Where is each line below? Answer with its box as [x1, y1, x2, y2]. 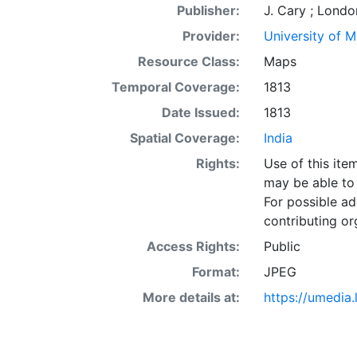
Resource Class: [137, 53, 240, 69]
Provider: [182, 28, 240, 44]
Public [263, 238, 300, 254]
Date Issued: [161, 104, 240, 120]
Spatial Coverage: [129, 130, 240, 146]
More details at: [142, 289, 240, 305]
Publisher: [176, 2, 240, 18]
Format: [191, 264, 240, 280]
